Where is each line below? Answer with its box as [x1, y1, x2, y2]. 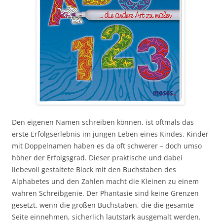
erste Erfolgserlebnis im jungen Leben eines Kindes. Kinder [12, 129, 209, 139]
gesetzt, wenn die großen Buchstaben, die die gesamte [12, 200, 194, 210]
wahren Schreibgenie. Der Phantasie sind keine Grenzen [12, 188, 199, 198]
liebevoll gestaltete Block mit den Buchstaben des [12, 165, 176, 174]
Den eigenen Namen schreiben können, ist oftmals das [12, 117, 194, 127]
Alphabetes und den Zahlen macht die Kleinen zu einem [12, 177, 199, 186]
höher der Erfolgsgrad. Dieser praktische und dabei [12, 153, 183, 162]
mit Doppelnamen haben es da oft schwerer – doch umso [12, 141, 202, 150]
